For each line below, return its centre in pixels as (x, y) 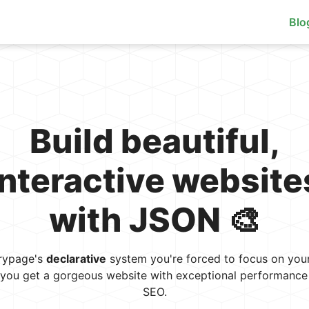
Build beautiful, (154, 141)
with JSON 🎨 (154, 220)
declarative (76, 259)
